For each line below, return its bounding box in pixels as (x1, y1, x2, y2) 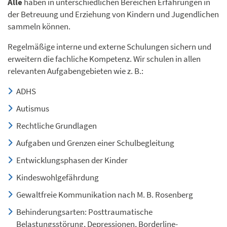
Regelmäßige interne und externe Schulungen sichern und (8, 41, 211, 52)
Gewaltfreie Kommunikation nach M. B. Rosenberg (16, 189, 193, 200)
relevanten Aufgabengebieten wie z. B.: (8, 65, 143, 77)
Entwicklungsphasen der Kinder (16, 155, 128, 166)
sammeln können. (8, 21, 70, 32)
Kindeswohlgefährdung (16, 172, 99, 183)
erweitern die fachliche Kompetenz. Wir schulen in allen (8, 53, 201, 64)
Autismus (16, 103, 49, 114)
